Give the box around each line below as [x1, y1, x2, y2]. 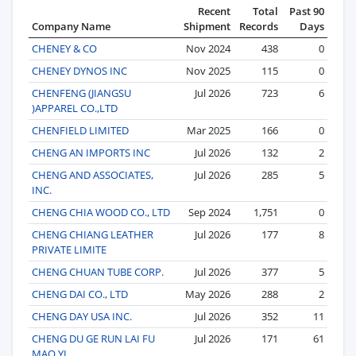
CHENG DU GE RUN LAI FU [32, 331, 155, 346]
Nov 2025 [186, 63, 230, 78]
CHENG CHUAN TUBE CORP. [32, 264, 164, 279]
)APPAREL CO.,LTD [32, 100, 118, 115]
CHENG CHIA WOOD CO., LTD [32, 204, 170, 219]
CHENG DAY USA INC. [32, 308, 132, 323]
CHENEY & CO [32, 41, 97, 56]
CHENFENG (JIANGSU [32, 85, 131, 100]
